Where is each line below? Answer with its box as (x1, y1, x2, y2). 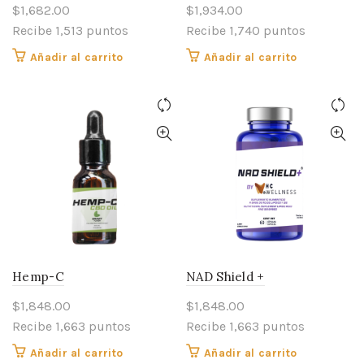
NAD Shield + (186, 269, 265, 284)
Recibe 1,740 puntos (186, 23, 305, 38)
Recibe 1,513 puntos (12, 23, 128, 38)
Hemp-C (12, 269, 64, 284)
